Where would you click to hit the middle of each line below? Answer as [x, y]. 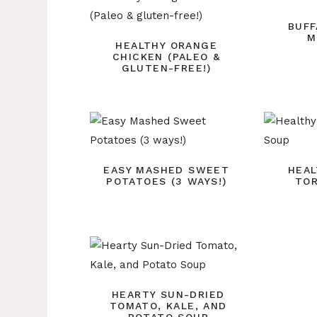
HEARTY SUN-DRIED [168, 295]
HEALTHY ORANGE [167, 46]
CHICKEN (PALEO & [167, 57]
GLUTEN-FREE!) [166, 68]
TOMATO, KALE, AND [168, 306]
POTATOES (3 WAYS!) [167, 181]
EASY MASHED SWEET [167, 170]
